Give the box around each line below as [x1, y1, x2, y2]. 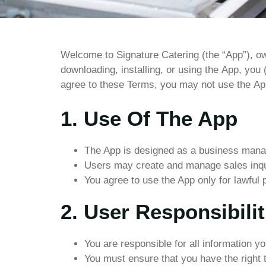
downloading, [61, 64, 118, 75]
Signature [116, 49, 159, 61]
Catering [161, 49, 199, 61]
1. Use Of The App [61, 107, 237, 131]
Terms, [127, 79, 157, 90]
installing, [121, 64, 163, 75]
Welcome [61, 49, 102, 61]
